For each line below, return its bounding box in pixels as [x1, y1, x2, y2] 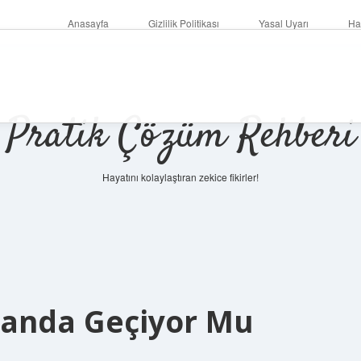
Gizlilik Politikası [147, 16, 219, 30]
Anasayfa [67, 16, 109, 30]
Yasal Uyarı [258, 16, 309, 30]
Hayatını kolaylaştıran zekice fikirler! [102, 170, 259, 184]
